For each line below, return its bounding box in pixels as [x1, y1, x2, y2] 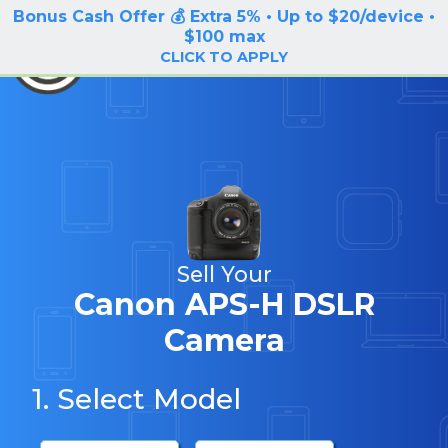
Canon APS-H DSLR [73, 286, 375, 323]
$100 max [183, 27, 265, 46]
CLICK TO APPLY [160, 48, 288, 66]
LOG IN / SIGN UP [302, 10, 422, 25]
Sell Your [176, 261, 272, 287]
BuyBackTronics [94, 44, 240, 64]
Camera [163, 322, 285, 359]
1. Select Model [32, 382, 241, 416]
